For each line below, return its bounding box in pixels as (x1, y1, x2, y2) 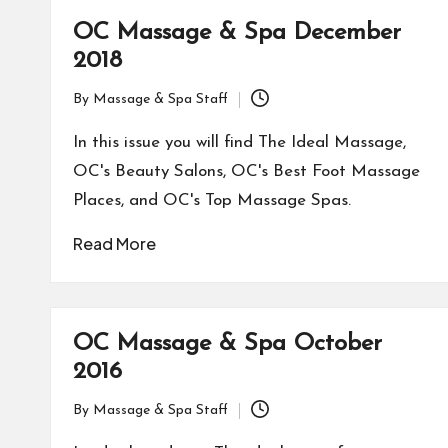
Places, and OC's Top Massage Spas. (73, 192, 351, 209)
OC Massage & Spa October (73, 332, 382, 356)
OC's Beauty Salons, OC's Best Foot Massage (73, 163, 420, 180)
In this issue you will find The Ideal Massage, (73, 134, 406, 151)
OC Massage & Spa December (73, 21, 401, 45)
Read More (73, 233, 156, 254)
